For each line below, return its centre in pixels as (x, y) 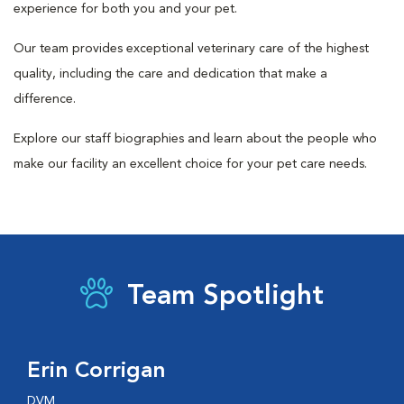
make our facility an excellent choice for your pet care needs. (190, 164)
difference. (45, 99)
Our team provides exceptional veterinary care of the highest (191, 49)
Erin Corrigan (96, 372)
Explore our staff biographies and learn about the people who (195, 139)
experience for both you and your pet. (125, 9)
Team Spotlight (225, 297)
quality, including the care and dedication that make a (170, 74)
